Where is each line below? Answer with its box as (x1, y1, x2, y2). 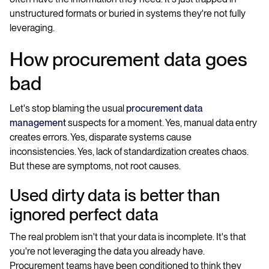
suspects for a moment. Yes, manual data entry (68, 117, 257, 128)
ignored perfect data (10, 204, 159, 225)
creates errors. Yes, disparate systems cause (10, 131, 192, 143)
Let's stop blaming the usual (10, 103, 126, 114)
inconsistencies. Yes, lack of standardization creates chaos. (10, 146, 249, 157)
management (10, 117, 68, 128)
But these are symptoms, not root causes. (10, 160, 181, 172)
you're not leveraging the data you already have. (10, 246, 205, 257)
